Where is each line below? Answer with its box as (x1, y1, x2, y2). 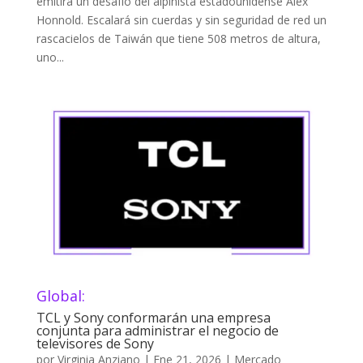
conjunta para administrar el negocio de (36, 321, 279, 340)
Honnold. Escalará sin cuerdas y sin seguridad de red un (36, 12, 327, 28)
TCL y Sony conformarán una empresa (36, 308, 271, 327)
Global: (36, 285, 85, 305)
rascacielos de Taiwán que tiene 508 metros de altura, (36, 31, 321, 46)
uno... (36, 49, 64, 65)
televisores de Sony (36, 334, 154, 352)
